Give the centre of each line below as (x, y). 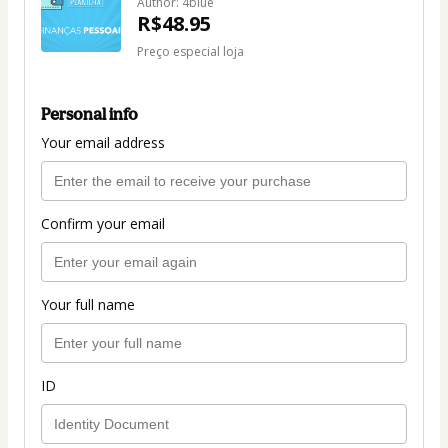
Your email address (103, 143)
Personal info (89, 114)
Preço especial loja (190, 51)
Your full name (88, 305)
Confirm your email (103, 224)
